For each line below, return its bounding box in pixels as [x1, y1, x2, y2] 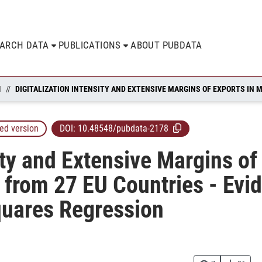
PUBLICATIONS [58, 39, 121, 51]
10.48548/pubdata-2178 [78, 123, 168, 135]
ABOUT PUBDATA [130, 39, 202, 51]
